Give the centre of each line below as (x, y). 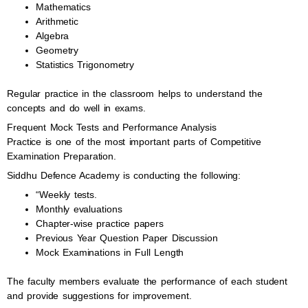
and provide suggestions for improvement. (99, 296)
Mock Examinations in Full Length (110, 252)
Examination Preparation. (62, 156)
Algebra (53, 36)
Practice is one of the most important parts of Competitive (134, 142)
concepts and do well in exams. (76, 108)
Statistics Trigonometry (85, 65)
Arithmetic (57, 21)
